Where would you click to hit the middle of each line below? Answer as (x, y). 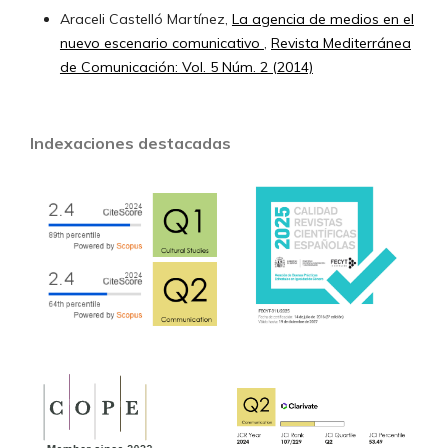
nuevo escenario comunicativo (161, 42)
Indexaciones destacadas (130, 142)
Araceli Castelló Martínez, (145, 18)
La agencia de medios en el (322, 18)
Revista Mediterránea (340, 42)
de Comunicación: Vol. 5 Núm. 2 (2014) (186, 66)
